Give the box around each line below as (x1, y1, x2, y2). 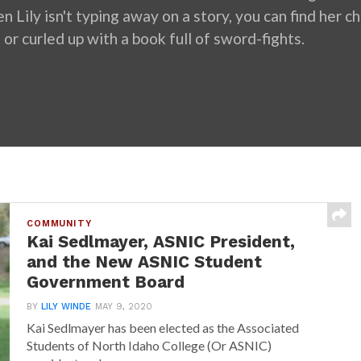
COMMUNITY (27, 218, 92, 229)
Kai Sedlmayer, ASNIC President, (27, 232, 296, 251)
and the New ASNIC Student (27, 252, 263, 272)
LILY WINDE (41, 301, 92, 312)
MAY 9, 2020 (95, 301, 153, 312)
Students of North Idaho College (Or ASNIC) (27, 338, 272, 353)
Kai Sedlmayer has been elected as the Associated (27, 320, 300, 335)
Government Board (27, 272, 185, 292)
